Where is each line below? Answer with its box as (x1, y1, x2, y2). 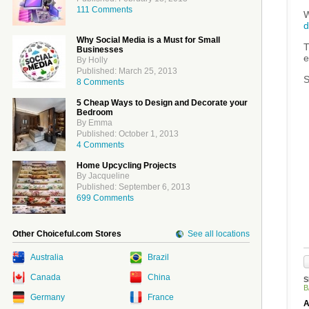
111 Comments (77, 5, 132, 14)
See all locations (188, 229, 250, 239)
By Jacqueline (77, 171, 130, 181)
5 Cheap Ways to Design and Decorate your (77, 98, 248, 108)
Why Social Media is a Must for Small (77, 35, 220, 45)
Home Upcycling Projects (77, 161, 177, 170)
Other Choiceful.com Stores (12, 229, 121, 239)
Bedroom (77, 108, 113, 117)
